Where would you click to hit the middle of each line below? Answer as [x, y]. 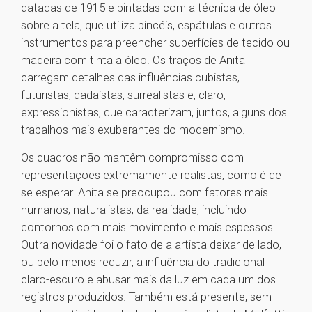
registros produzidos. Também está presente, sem [146, 297]
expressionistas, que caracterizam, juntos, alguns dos [154, 112]
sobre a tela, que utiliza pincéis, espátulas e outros [146, 25]
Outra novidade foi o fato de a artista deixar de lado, [151, 245]
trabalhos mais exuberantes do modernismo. [133, 130]
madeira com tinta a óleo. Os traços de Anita [133, 60]
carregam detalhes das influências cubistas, [130, 78]
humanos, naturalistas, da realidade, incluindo [134, 210]
